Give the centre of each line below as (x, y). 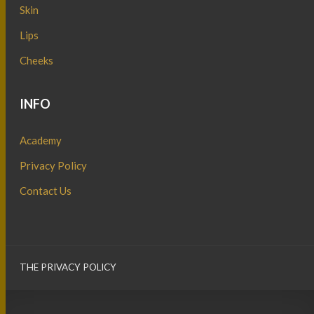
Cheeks (37, 60)
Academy (41, 140)
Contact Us (46, 190)
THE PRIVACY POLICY (68, 267)
